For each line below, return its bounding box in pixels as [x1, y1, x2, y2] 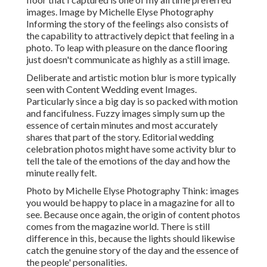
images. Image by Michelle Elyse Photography [26, 6, 213, 18]
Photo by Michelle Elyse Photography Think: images [26, 185, 239, 197]
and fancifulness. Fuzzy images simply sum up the [26, 107, 225, 119]
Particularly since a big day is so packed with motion [26, 95, 238, 107]
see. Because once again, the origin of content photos [26, 209, 240, 221]
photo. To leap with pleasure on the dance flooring [26, 42, 228, 54]
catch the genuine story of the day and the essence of [26, 244, 239, 256]
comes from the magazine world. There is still [26, 221, 210, 232]
